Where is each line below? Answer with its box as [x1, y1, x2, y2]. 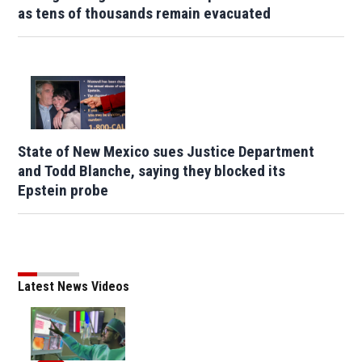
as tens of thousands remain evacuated [18, 4, 271, 23]
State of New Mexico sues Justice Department [18, 141, 315, 161]
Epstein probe [18, 180, 109, 200]
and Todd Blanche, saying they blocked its [18, 161, 286, 180]
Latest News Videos [18, 278, 130, 294]
